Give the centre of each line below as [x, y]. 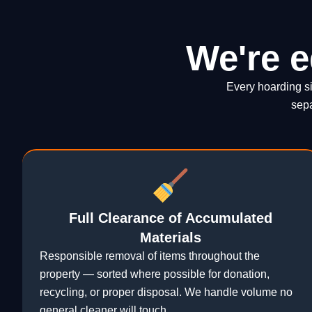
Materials [171, 238]
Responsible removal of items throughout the [150, 256]
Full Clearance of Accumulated [171, 218]
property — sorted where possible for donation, [155, 274]
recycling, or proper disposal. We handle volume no [166, 292]
